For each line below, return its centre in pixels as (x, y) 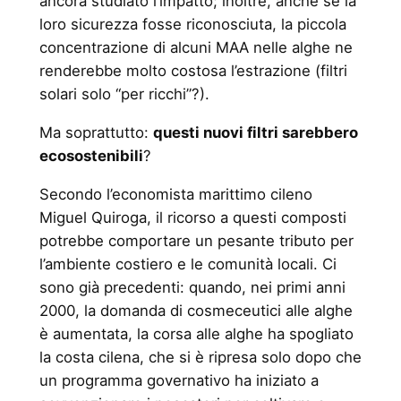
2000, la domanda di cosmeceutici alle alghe (196, 310)
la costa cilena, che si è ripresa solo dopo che (200, 357)
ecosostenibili (91, 156)
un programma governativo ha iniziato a (179, 380)
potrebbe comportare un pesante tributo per (196, 240)
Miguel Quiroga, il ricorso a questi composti (192, 217)
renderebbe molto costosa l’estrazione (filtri (193, 71)
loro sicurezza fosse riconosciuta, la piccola (192, 25)
